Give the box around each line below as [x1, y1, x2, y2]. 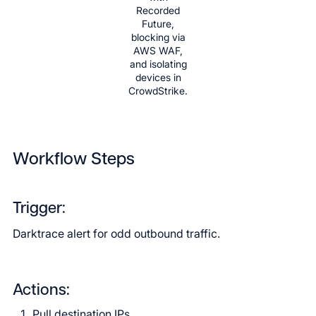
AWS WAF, [133, 44, 183, 56]
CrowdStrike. [128, 85, 188, 97]
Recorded [136, 4, 180, 16]
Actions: [13, 283, 70, 299]
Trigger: [13, 201, 66, 217]
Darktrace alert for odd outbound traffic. [13, 226, 220, 241]
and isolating [129, 58, 187, 70]
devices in [135, 71, 181, 83]
